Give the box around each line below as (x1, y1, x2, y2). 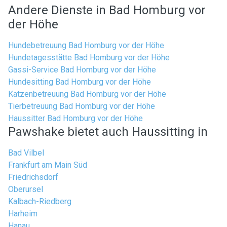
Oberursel (8, 184, 43, 194)
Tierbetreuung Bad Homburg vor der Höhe (8, 101, 155, 111)
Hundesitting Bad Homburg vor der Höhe (8, 77, 151, 87)
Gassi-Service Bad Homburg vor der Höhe (8, 65, 156, 74)
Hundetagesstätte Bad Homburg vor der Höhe (8, 53, 170, 62)
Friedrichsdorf (8, 172, 58, 182)
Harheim (8, 209, 37, 218)
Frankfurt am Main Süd (8, 160, 87, 170)
